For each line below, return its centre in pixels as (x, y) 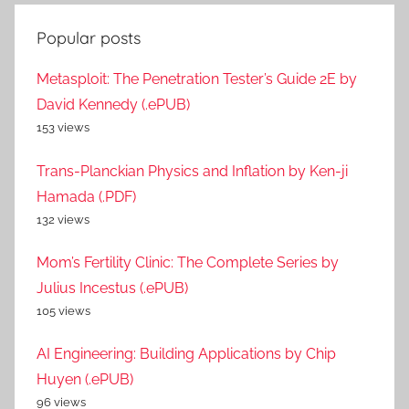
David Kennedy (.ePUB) (113, 105)
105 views (63, 311)
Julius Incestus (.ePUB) (112, 288)
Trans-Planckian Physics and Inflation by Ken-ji (192, 171)
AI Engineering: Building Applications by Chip (186, 354)
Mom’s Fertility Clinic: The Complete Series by (188, 263)
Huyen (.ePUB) (85, 380)
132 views (63, 219)
